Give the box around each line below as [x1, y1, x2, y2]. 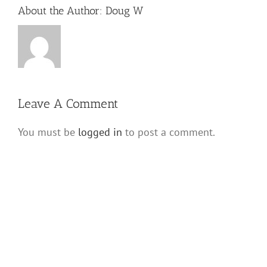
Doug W [105, 4, 143, 18]
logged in [78, 125, 122, 139]
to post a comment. [122, 125, 215, 139]
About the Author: [18, 4, 105, 18]
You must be [18, 125, 78, 139]
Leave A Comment [18, 97, 118, 111]
